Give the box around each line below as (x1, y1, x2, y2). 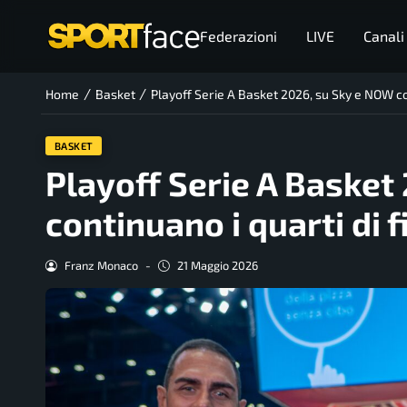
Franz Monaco (64, 258, 138, 273)
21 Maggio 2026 (176, 258, 258, 273)
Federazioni (199, 27, 277, 45)
